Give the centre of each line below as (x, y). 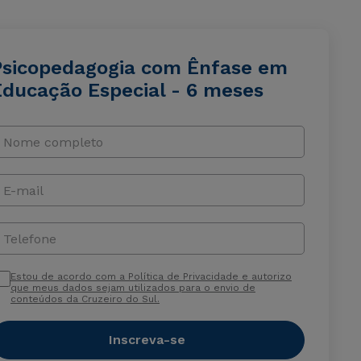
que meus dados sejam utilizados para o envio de (133, 288)
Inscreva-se (147, 340)
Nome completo (53, 142)
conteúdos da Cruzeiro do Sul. (85, 299)
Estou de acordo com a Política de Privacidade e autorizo (151, 276)
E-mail (23, 190)
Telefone (29, 239)
